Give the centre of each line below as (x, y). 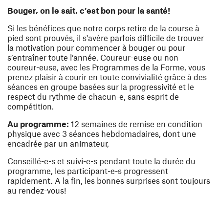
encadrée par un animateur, (59, 143)
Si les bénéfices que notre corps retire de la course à (103, 28)
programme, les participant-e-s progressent (88, 171)
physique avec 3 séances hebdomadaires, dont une (102, 134)
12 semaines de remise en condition (137, 124)
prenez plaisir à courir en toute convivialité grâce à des (107, 77)
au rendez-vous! (37, 190)
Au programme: (39, 124)
